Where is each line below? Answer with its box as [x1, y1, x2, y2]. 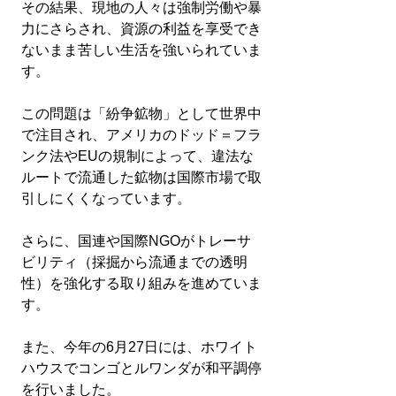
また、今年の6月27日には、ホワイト [21, 339, 257, 354]
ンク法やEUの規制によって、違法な [21, 148, 254, 164]
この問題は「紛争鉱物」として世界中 [21, 106, 262, 121]
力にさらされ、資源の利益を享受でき [21, 21, 262, 36]
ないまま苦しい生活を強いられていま [21, 42, 262, 57]
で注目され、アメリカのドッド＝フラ [21, 127, 262, 142]
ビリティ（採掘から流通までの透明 [21, 255, 247, 270]
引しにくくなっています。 [21, 191, 191, 206]
